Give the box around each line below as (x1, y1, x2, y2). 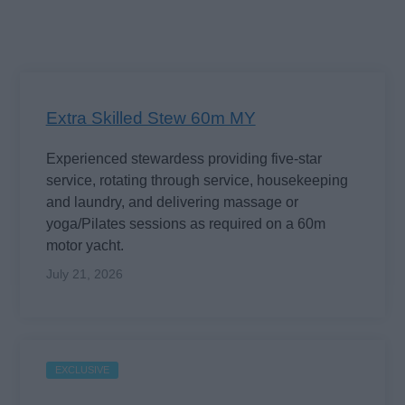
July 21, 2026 (45, 266, 123, 281)
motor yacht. (45, 237, 124, 253)
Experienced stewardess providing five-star (45, 150, 322, 166)
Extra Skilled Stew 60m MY (45, 108, 256, 127)
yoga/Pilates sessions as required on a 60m (45, 215, 325, 231)
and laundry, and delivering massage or (45, 193, 298, 210)
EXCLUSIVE (54, 363, 109, 375)
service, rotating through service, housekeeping (45, 172, 348, 188)
